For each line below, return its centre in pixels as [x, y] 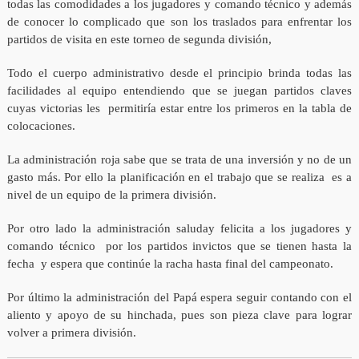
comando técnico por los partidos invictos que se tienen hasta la [179, 246]
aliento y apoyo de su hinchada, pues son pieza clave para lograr [179, 315]
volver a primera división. [71, 333]
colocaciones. [41, 126]
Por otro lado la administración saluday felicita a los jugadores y [179, 229]
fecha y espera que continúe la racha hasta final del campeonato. [170, 264]
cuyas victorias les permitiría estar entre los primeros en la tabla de [179, 109]
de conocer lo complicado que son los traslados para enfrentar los [179, 22]
